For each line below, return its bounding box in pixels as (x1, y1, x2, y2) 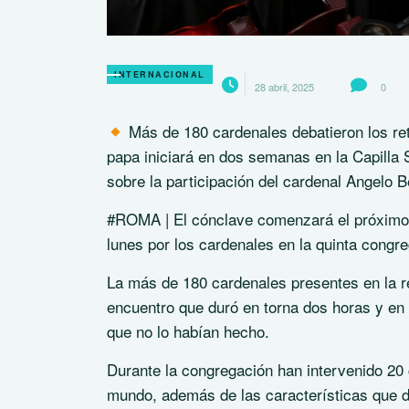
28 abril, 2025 (254, 79, 314, 95)
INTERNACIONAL (114, 68, 205, 81)
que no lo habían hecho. (107, 320, 269, 343)
